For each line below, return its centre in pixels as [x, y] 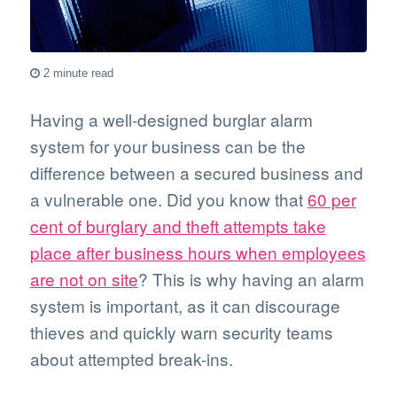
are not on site [84, 278]
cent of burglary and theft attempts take [178, 225]
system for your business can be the [167, 145]
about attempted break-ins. [131, 358]
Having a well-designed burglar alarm [171, 119]
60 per [331, 198]
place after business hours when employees [198, 252]
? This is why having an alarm [251, 278]
